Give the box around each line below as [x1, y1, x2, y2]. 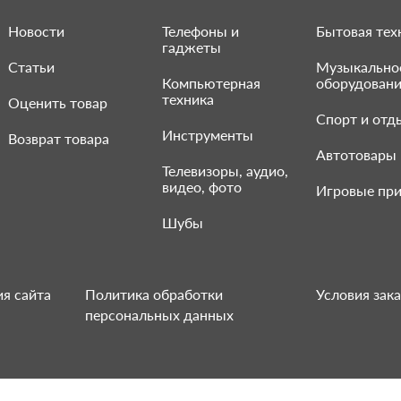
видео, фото [162, 178, 243, 195]
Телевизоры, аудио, [162, 162, 289, 179]
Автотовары [315, 146, 397, 163]
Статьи [8, 58, 55, 75]
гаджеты [162, 38, 222, 55]
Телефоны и [162, 22, 240, 39]
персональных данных [85, 306, 235, 323]
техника [162, 90, 215, 107]
